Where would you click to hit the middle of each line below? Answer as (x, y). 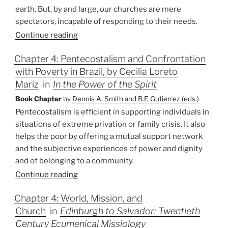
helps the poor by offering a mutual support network (109, 137)
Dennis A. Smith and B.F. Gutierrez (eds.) (136, 99)
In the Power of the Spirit (105, 84)
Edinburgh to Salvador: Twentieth (130, 211)
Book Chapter (38, 99)
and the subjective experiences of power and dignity (109, 149)
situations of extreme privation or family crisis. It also (110, 124)
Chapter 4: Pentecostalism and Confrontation (110, 59)
